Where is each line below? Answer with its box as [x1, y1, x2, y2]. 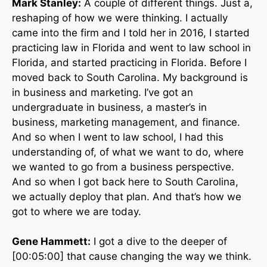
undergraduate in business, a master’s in [12, 101, 207, 113]
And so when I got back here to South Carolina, [12, 175, 238, 188]
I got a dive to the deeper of [91, 235, 227, 248]
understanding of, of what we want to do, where [12, 145, 244, 158]
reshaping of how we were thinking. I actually [12, 11, 228, 24]
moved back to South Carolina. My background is [12, 71, 248, 83]
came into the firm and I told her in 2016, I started [12, 26, 250, 39]
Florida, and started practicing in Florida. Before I [12, 56, 247, 69]
